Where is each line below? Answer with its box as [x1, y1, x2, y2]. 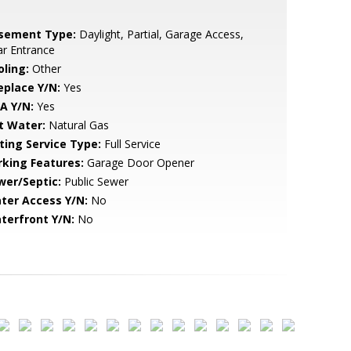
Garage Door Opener [83, 155, 194, 170]
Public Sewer [60, 174, 128, 189]
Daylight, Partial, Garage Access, [75, 27, 244, 42]
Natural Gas [45, 118, 109, 132]
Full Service [100, 136, 161, 151]
